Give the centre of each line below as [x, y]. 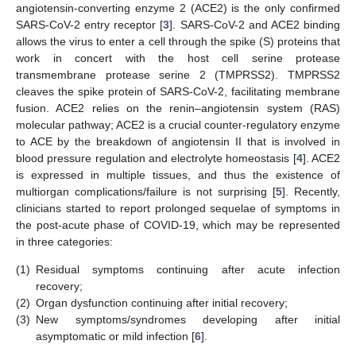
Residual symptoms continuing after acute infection [188, 270]
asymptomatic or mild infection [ [115, 337]
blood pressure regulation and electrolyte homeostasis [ [156, 158]
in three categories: [64, 241]
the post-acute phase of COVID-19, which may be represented [178, 224]
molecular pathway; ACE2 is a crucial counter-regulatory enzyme [178, 124]
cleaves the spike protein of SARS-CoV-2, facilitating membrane [178, 91]
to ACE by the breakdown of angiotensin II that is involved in [178, 141]
